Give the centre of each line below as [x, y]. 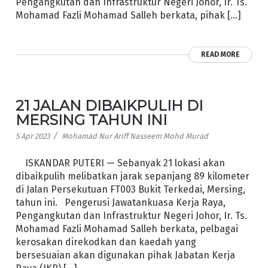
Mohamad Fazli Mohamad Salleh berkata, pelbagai [127, 229]
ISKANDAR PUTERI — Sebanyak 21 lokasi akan [120, 163]
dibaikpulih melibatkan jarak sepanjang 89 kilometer [132, 176]
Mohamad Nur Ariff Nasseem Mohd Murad [135, 136]
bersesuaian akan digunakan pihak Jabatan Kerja [125, 255]
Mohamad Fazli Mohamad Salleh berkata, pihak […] [128, 15]
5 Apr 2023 [32, 136]
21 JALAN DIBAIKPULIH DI [109, 105]
